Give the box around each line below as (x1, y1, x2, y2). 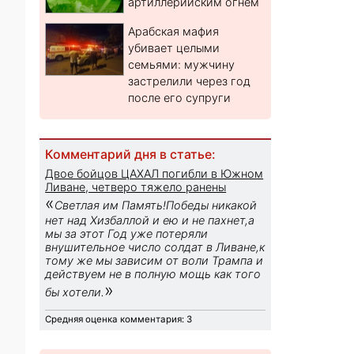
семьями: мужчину (128, 58, 235, 72)
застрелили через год (128, 74, 251, 88)
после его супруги (128, 91, 232, 105)
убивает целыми (128, 41, 220, 55)
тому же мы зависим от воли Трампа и (45, 254, 264, 268)
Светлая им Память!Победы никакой (55, 198, 258, 213)
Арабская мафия (128, 24, 220, 39)
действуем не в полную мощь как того (45, 267, 262, 281)
